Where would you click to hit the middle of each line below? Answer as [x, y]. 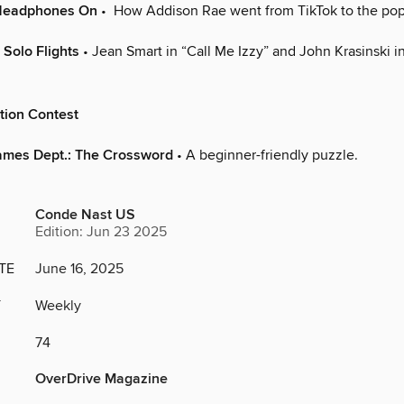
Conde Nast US [85, 216]
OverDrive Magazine [101, 380]
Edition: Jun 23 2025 [101, 232]
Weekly [58, 306]
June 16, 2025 [79, 269]
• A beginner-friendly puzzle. [266, 156]
